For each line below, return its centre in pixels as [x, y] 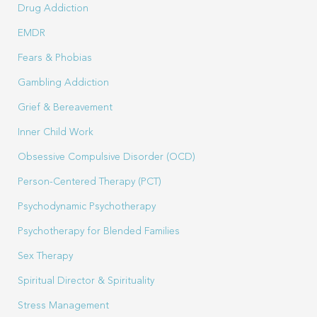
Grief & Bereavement [65, 108]
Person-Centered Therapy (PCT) [90, 182]
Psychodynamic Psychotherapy [87, 207]
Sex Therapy [45, 256]
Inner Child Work [56, 132]
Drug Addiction [53, 8]
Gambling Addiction [63, 83]
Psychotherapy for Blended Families [99, 231]
